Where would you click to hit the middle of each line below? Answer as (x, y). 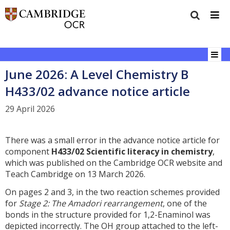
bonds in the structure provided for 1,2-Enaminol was (108, 214)
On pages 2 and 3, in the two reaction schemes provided (112, 192)
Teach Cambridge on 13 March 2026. (75, 174)
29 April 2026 (30, 109)
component (28, 151)
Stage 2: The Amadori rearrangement (91, 203)
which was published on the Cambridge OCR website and (114, 162)
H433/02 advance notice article (98, 91)
